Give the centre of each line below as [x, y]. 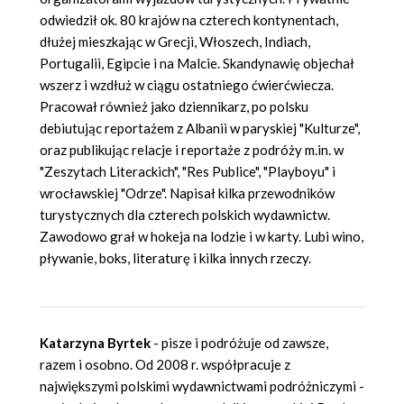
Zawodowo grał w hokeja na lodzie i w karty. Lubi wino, [202, 237]
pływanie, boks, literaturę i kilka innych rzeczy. [175, 258]
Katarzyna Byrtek [95, 343]
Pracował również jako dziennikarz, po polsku [174, 107]
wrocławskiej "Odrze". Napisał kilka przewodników [187, 193]
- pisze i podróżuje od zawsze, [239, 343]
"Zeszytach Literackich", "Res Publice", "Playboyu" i [188, 172]
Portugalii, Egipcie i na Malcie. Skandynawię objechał [197, 64]
